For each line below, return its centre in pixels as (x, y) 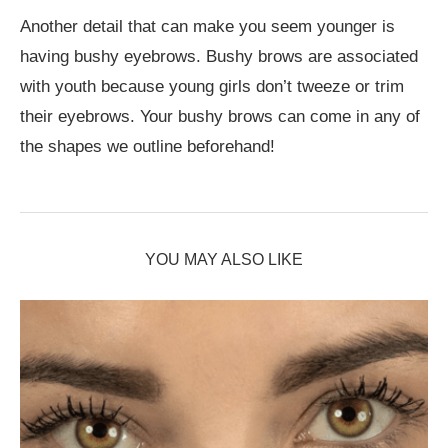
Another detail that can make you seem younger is (207, 26)
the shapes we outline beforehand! (147, 146)
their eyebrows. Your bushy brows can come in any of (220, 116)
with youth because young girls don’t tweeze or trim (212, 86)
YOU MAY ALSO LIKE (224, 259)
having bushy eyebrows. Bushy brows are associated (219, 56)
